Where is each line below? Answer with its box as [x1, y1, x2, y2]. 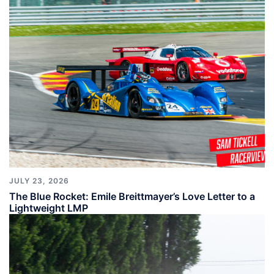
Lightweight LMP [9, 202, 88, 215]
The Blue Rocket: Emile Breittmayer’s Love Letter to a [9, 190, 255, 203]
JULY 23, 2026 [9, 176, 69, 186]
